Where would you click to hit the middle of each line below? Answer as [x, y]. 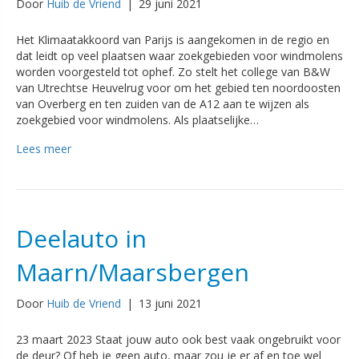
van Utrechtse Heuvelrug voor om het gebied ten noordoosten [178, 87]
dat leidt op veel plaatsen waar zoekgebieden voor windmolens [179, 55]
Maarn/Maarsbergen [133, 272]
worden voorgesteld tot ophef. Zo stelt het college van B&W [173, 71]
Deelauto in [81, 238]
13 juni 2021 [170, 303]
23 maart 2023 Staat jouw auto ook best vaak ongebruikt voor [178, 339]
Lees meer [44, 148]
